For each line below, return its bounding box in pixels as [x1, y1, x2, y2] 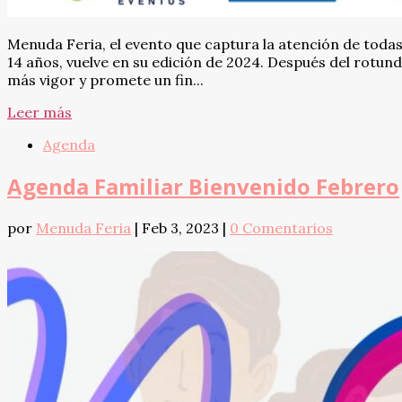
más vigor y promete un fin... [7, 71, 204, 90]
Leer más [7, 103, 72, 122]
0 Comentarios [230, 219, 333, 238]
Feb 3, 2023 [142, 219, 219, 238]
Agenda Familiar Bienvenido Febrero [7, 171, 399, 202]
